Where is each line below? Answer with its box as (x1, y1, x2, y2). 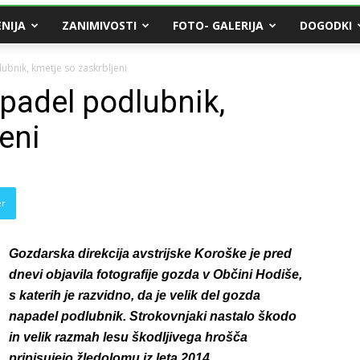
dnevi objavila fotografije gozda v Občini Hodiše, (9, 268, 302, 281)
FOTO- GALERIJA (173, 18, 264, 33)
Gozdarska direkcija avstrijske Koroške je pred (9, 247, 292, 260)
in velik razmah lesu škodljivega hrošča (9, 330, 247, 344)
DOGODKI (300, 18, 352, 33)
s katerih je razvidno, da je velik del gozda (9, 288, 260, 302)
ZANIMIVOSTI (62, 18, 137, 33)
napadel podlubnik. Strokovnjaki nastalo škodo (9, 309, 297, 323)
